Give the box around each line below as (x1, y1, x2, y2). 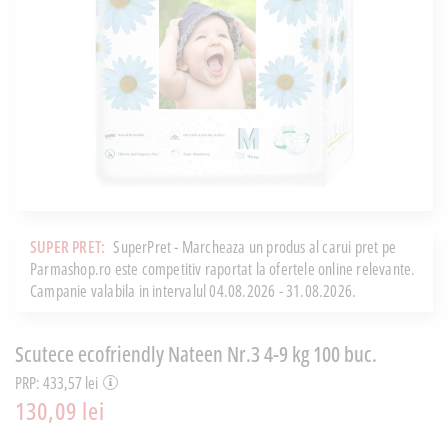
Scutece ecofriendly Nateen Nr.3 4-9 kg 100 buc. (15, 339, 377, 368)
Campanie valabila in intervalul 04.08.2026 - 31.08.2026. (30, 279, 357, 302)
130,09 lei (15, 393, 105, 427)
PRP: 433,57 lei (15, 371, 98, 394)
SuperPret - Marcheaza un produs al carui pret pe (113, 235, 397, 258)
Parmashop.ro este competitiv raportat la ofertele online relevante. (30, 257, 416, 280)
